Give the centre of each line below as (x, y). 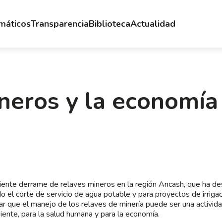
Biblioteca (110, 24)
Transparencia (60, 24)
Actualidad (153, 24)
